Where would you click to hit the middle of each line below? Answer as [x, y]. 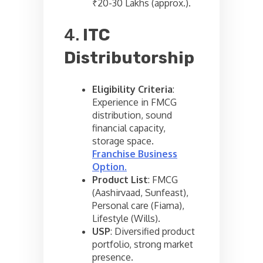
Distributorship [129, 58]
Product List [120, 180]
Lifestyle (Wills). [126, 219]
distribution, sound [132, 115]
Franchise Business [135, 154]
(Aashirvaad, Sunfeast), [140, 193]
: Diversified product [153, 232]
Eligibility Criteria [132, 90]
